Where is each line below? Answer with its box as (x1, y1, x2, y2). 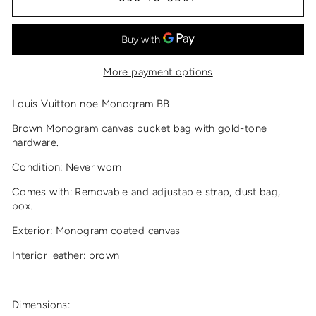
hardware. (12, 136, 59, 150)
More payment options (103, 66, 213, 79)
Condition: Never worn (12, 161, 122, 174)
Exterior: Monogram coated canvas (12, 224, 181, 238)
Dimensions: (12, 298, 71, 312)
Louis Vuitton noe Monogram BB (12, 97, 170, 111)
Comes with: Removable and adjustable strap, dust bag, (12, 186, 281, 199)
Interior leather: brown (12, 249, 120, 262)
